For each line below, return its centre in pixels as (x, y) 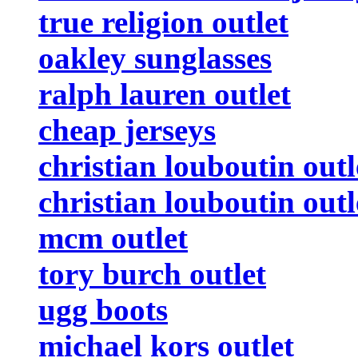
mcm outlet (113, 237)
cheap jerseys (127, 129)
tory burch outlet (152, 273)
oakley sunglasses (155, 58)
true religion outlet (163, 22)
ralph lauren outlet (165, 93)
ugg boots (103, 309)
